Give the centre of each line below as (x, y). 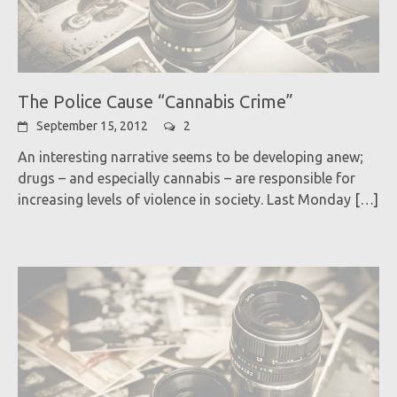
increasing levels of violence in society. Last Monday (184, 199)
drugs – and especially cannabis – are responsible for (187, 178)
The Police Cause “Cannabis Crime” (156, 101)
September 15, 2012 (92, 125)
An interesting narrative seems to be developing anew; (191, 156)
